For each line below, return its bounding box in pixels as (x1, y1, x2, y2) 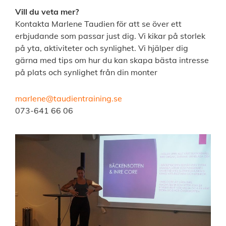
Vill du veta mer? (15, 7, 79, 17)
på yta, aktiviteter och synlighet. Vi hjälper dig (15, 43, 188, 53)
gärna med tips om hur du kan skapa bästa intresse (15, 55, 209, 66)
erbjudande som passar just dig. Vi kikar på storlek (15, 31, 205, 41)
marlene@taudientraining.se (15, 93, 122, 104)
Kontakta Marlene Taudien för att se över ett (15, 19, 182, 29)
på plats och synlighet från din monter (15, 67, 157, 78)
